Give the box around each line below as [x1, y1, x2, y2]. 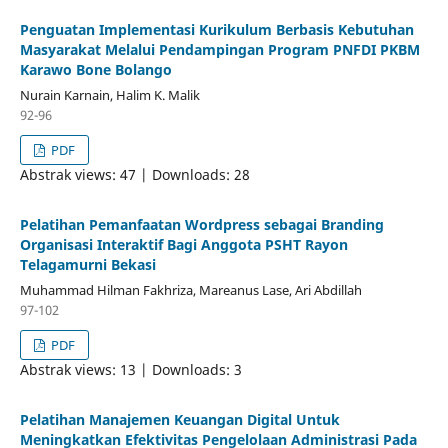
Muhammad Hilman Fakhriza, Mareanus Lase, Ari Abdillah [19, 280, 362, 299]
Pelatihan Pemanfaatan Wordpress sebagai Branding [19, 214, 384, 234]
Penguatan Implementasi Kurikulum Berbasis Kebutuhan [19, 19, 414, 39]
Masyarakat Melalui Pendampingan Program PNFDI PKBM [19, 39, 420, 59]
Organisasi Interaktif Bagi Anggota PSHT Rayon [19, 234, 348, 254]
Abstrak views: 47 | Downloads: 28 [19, 164, 250, 184]
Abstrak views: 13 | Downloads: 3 [19, 359, 242, 379]
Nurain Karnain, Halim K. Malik [19, 85, 200, 104]
